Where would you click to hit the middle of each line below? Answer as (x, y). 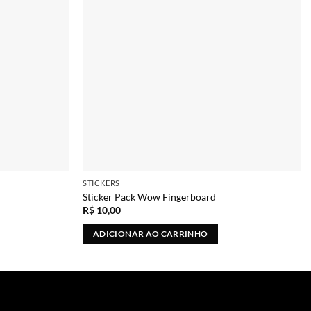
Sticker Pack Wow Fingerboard (150, 196)
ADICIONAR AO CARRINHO (151, 233)
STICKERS (101, 183)
